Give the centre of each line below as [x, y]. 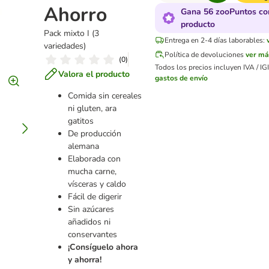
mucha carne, [92, 171]
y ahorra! [85, 260]
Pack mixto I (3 [72, 33]
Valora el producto [94, 74]
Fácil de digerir [95, 197]
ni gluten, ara [92, 108]
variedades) [65, 46]
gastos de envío [182, 78]
